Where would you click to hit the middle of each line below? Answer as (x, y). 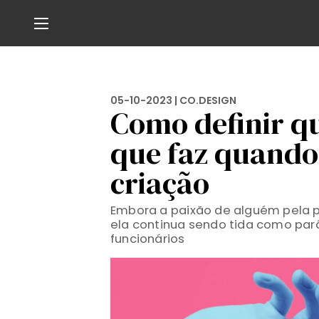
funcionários (147, 239)
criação (159, 183)
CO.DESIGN (208, 100)
